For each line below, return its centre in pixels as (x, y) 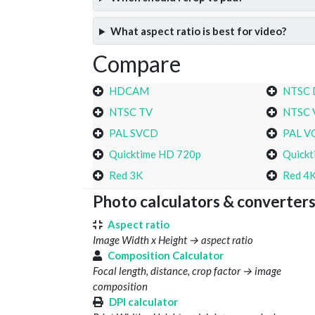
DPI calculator (143, 302)
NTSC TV (131, 112)
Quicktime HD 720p (155, 154)
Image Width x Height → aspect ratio (173, 240)
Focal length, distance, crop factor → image (187, 271)
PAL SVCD (134, 133)
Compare (137, 64)
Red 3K (126, 175)
